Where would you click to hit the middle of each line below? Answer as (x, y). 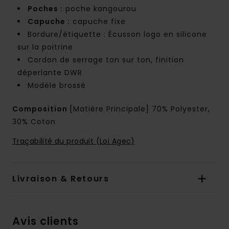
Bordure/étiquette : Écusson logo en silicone (117, 35)
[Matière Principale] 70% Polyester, (140, 109)
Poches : (45, 9)
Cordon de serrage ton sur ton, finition (106, 60)
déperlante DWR (50, 73)
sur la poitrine (45, 47)
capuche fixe (98, 22)
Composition (41, 109)
